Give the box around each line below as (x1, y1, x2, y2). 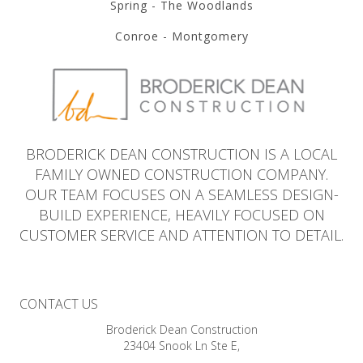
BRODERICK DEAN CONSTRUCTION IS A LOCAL (26, 143, 337, 164)
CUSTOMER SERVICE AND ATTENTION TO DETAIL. (19, 224, 344, 245)
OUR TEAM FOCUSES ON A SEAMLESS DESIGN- (24, 184, 339, 204)
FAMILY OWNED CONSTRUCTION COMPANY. (35, 164, 328, 184)
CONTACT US (19, 294, 98, 313)
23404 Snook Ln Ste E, (123, 337, 240, 353)
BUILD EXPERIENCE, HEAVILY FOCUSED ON (38, 204, 325, 224)
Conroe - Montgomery (114, 28, 249, 45)
